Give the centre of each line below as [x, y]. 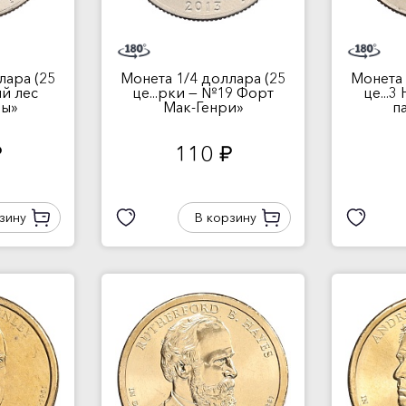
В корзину [225, 217]
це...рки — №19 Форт [203, 92]
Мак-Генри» [203, 107]
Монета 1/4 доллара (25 [203, 78]
